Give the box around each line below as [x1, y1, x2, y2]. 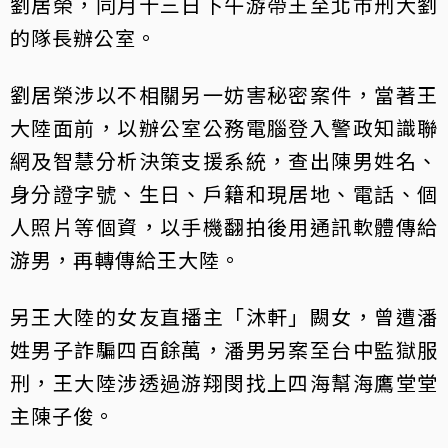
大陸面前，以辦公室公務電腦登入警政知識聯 [10, 113, 438, 143]
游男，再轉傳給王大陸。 [10, 245, 241, 275]
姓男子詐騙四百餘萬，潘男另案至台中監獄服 [10, 335, 438, 365]
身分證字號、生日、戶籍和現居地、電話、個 [10, 179, 438, 209]
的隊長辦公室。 [10, 23, 157, 53]
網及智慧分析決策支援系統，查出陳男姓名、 [10, 146, 438, 176]
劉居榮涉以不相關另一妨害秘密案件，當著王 [10, 80, 438, 110]
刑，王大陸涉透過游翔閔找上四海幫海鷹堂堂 [10, 368, 438, 398]
